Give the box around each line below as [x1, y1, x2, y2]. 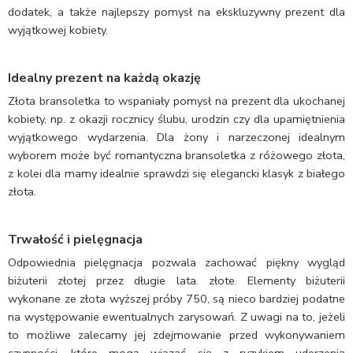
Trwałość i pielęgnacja [8, 231, 143, 249]
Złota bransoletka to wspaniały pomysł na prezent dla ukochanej [8, 93, 345, 110]
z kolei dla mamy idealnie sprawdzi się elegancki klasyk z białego [8, 165, 345, 182]
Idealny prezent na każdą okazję [8, 69, 201, 87]
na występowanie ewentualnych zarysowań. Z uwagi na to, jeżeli [8, 309, 345, 325]
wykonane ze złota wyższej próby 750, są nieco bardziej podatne [8, 291, 345, 307]
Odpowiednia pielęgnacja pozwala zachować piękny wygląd [8, 255, 345, 271]
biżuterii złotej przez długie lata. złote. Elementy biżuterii [8, 273, 345, 289]
